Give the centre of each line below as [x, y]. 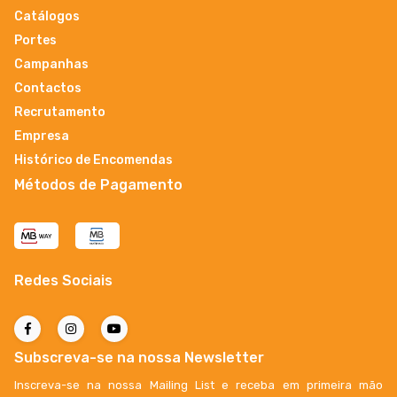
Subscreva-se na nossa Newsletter [139, 357]
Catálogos [47, 16]
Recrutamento [60, 112]
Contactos [48, 88]
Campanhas [51, 64]
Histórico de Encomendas [93, 160]
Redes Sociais [63, 280]
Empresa [42, 136]
